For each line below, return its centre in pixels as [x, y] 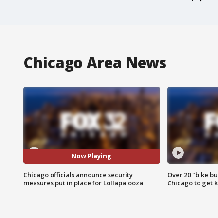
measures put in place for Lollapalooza [83, 183]
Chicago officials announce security [78, 174]
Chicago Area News [95, 62]
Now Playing [92, 156]
